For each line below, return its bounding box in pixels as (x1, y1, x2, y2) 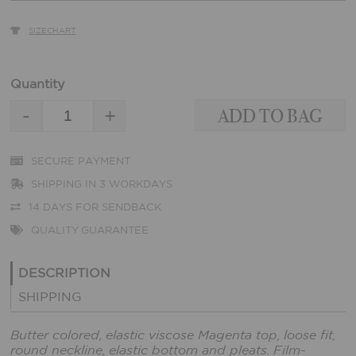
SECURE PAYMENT (31, 157, 131, 168)
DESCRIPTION (18, 266, 111, 280)
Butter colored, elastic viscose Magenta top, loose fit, (10, 328, 336, 342)
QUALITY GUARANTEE (31, 225, 149, 236)
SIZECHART (29, 27, 76, 36)
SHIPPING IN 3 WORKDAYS (31, 180, 173, 191)
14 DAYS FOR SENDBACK (29, 202, 162, 213)
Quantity (10, 78, 65, 91)
